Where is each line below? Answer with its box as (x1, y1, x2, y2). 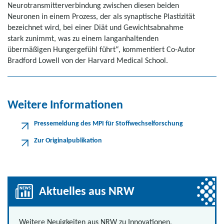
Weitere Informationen (7, 97, 123, 111)
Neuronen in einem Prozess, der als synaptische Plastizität (7, 11, 195, 21)
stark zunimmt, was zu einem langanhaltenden (7, 33, 158, 43)
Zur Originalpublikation (34, 136, 102, 144)
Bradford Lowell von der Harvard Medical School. (7, 55, 168, 65)
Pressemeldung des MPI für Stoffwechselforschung (34, 119, 183, 127)
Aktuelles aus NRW (39, 183, 134, 198)
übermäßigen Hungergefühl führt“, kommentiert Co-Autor (7, 44, 195, 54)
